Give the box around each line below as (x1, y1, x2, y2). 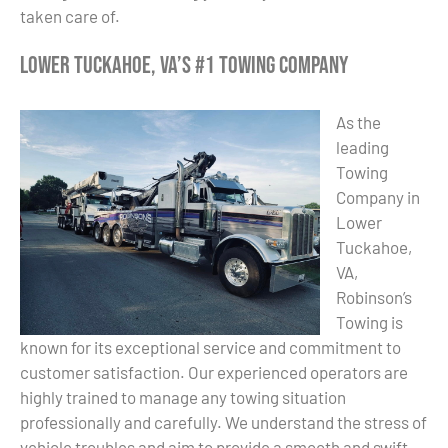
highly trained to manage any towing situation (20, 386, 346, 407)
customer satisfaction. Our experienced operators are (20, 361, 408, 382)
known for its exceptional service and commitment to (20, 336, 401, 357)
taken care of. (20, 6, 120, 27)
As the (336, 111, 381, 132)
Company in (336, 186, 420, 207)
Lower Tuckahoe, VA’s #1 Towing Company (20, 50, 348, 80)
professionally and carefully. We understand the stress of (20, 411, 427, 432)
